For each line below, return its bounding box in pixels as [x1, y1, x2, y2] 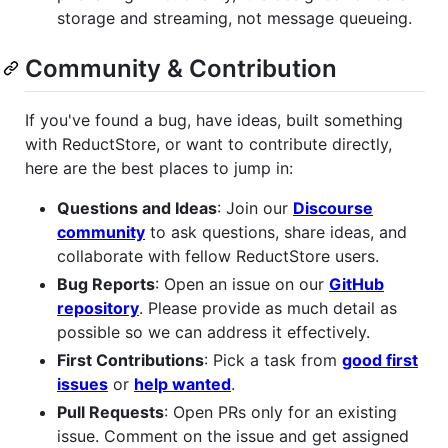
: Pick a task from [204, 349, 342, 370]
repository [57, 297, 139, 318]
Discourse [293, 197, 373, 218]
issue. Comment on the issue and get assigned [57, 425, 409, 446]
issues [57, 373, 108, 394]
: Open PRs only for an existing [164, 401, 397, 422]
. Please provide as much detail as [139, 297, 397, 318]
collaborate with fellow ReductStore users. [57, 245, 379, 266]
